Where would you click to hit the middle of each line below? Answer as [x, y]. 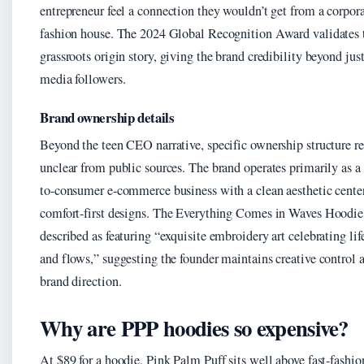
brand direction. [81, 282]
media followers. [83, 79]
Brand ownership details [107, 118]
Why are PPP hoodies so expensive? [194, 328]
